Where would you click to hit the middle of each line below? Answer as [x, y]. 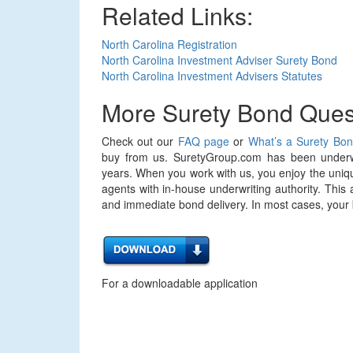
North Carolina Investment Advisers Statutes [212, 76]
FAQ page [204, 141]
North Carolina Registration [169, 44]
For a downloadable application [179, 283]
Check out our [139, 141]
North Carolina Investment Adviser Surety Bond [219, 60]
